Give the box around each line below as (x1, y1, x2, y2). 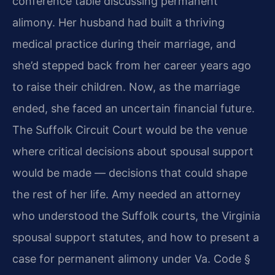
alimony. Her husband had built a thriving (12, 16, 225, 29)
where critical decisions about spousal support (12, 145, 254, 158)
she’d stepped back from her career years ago (12, 59, 251, 72)
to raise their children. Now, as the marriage (12, 80, 240, 94)
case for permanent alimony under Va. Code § (12, 252, 250, 266)
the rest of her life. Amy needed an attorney (12, 188, 241, 201)
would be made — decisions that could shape (12, 166, 247, 180)
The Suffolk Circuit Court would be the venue (12, 123, 247, 137)
